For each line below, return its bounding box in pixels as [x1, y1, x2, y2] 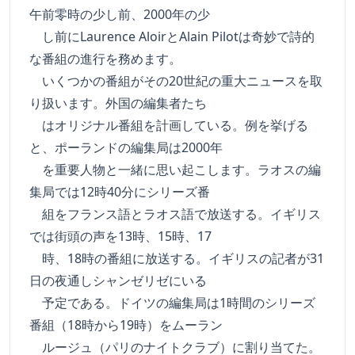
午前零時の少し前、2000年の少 [29, 6, 210, 23]
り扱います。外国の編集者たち [29, 94, 207, 112]
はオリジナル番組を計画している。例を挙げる [29, 116, 308, 134]
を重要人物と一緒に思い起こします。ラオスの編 [29, 161, 321, 178]
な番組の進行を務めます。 [29, 50, 181, 67]
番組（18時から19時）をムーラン [29, 316, 223, 334]
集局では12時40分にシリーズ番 [29, 183, 210, 200]
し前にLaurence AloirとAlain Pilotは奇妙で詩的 [29, 28, 315, 45]
